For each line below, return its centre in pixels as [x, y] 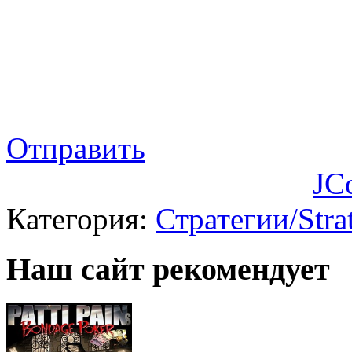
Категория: [81, 218]
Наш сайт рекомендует [168, 269]
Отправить [76, 148]
